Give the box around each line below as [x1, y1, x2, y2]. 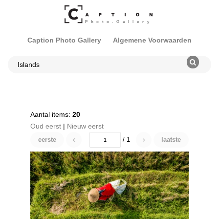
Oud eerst [30, 122, 61, 130]
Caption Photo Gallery [27, 36, 101, 44]
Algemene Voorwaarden [113, 36, 192, 44]
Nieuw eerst [67, 122, 104, 130]
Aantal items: [30, 110, 72, 118]
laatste [161, 136, 181, 143]
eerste [38, 136, 56, 143]
